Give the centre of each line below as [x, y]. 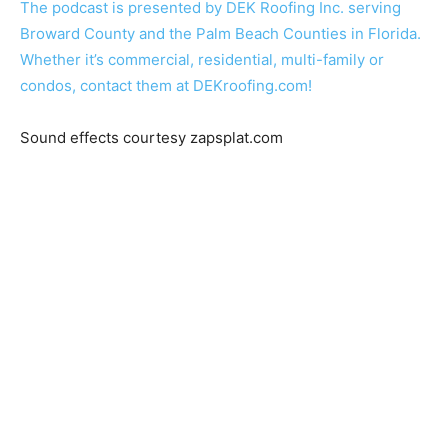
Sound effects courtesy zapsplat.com [151, 137]
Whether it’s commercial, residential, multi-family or [202, 59]
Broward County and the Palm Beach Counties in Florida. [220, 33]
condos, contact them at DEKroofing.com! [166, 85]
